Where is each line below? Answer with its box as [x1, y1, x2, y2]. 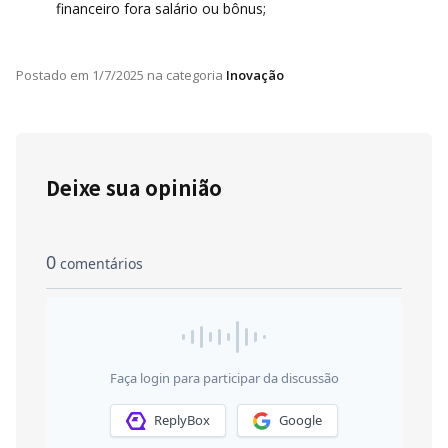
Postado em [16, 65, 89, 84]
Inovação [226, 65, 284, 84]
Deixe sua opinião [46, 172, 222, 202]
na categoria [144, 65, 223, 84]
